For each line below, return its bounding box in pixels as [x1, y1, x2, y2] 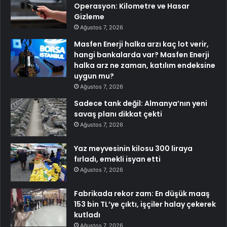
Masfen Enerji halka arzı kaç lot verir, [74, 39, 209, 49]
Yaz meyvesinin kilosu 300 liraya [74, 143, 193, 154]
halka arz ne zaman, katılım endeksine [74, 60, 215, 70]
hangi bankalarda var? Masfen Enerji [74, 49, 209, 60]
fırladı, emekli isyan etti [74, 154, 161, 164]
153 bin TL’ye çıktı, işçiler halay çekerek [74, 199, 216, 209]
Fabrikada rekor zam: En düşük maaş [74, 188, 210, 199]
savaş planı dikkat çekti [74, 108, 162, 119]
